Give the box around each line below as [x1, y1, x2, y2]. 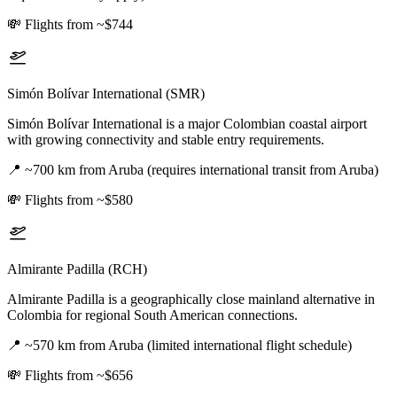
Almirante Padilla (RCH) [7, 261, 147, 277]
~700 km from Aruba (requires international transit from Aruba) [25, 162, 378, 178]
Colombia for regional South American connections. [7, 307, 298, 323]
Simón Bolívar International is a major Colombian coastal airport [7, 116, 367, 132]
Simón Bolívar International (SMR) [7, 86, 205, 102]
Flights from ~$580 [25, 192, 133, 208]
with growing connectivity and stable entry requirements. [7, 132, 324, 148]
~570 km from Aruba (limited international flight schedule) [25, 338, 352, 354]
